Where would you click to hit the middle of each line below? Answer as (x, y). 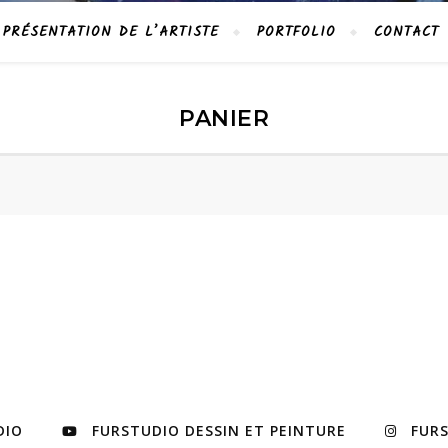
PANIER (224, 118)
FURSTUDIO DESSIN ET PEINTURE (218, 430)
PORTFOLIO (296, 32)
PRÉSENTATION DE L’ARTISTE (111, 32)
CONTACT (406, 32)
